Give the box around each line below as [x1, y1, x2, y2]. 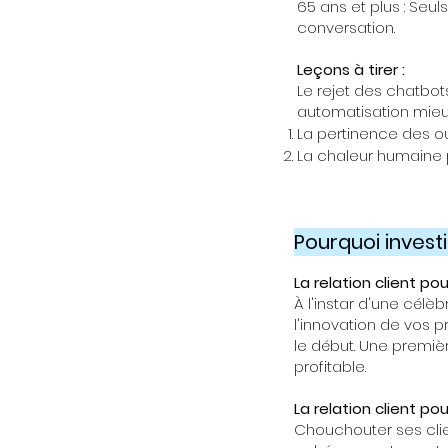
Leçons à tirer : [297, 59, 405, 80]
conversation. [297, 17, 395, 38]
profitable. [294, 356, 366, 377]
